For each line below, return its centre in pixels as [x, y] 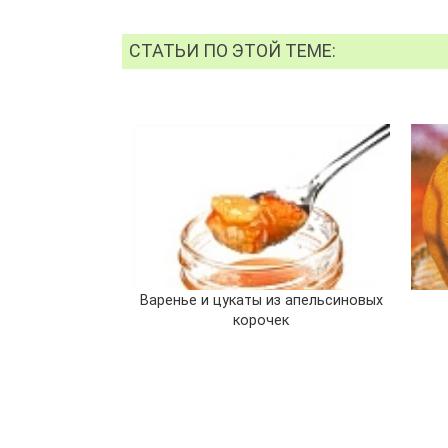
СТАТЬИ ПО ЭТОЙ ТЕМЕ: [233, 51]
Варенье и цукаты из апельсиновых [261, 300]
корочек [261, 320]
